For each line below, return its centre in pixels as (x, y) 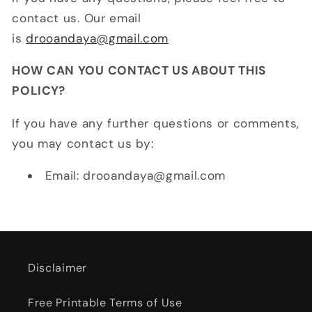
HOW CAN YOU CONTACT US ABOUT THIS (139, 71)
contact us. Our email (77, 18)
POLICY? (39, 91)
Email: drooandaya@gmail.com (135, 175)
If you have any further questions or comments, (156, 123)
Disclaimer (57, 267)
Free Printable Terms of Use (105, 302)
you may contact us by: (83, 143)
